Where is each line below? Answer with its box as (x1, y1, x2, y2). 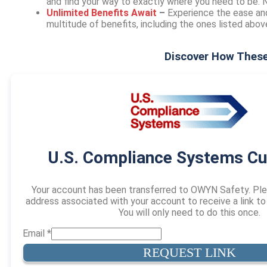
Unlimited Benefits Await (46, 7, 157, 18)
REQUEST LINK (143, 244, 236, 260)
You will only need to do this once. (119, 206, 260, 218)
